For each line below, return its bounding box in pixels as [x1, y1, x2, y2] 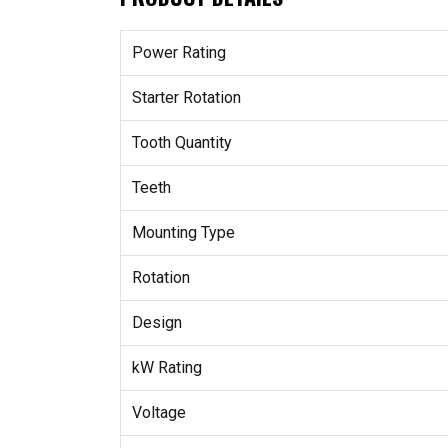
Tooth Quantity [131, 133, 232, 153]
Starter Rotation [131, 88, 241, 108]
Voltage [131, 403, 186, 423]
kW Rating [131, 358, 202, 378]
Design [131, 313, 182, 333]
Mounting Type [131, 223, 235, 243]
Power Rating [131, 43, 226, 63]
